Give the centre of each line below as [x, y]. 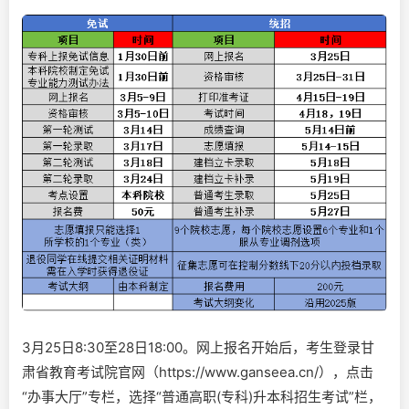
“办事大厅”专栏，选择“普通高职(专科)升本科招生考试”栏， [202, 396]
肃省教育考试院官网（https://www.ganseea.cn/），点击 [198, 372]
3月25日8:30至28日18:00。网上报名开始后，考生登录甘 [198, 347]
